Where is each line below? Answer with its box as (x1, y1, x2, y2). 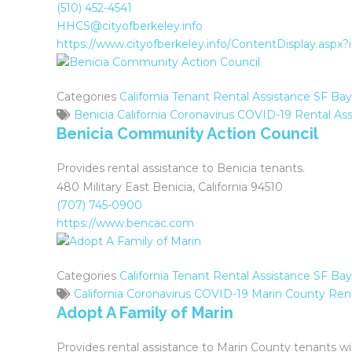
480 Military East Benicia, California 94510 (57, 180, 283, 194)
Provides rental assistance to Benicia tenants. (57, 161, 305, 175)
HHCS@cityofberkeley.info (57, 19, 203, 33)
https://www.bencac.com (57, 216, 194, 230)
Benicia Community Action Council (57, 124, 318, 143)
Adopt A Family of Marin (57, 303, 233, 322)
